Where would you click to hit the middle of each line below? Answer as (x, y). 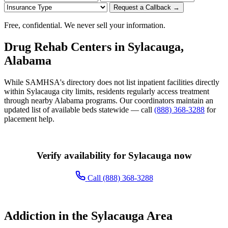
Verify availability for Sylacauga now (114, 155)
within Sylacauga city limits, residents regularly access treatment (107, 91)
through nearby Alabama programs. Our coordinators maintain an (109, 100)
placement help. (29, 119)
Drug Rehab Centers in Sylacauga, (94, 47)
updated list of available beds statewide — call (79, 109)
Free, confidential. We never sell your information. (85, 25)
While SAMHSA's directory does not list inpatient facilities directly (112, 82)
